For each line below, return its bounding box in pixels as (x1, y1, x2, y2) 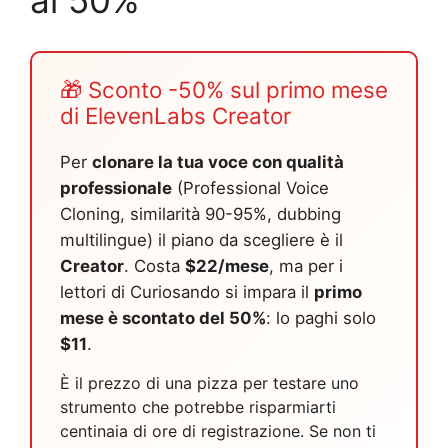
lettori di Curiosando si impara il (60, 281, 314, 302)
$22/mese (185, 255, 269, 276)
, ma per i (269, 255, 343, 276)
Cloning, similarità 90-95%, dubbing (60, 203, 341, 224)
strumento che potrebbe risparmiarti (60, 396, 336, 417)
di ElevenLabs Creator (60, 101, 291, 129)
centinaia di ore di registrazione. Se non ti (60, 420, 376, 441)
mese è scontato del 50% (60, 307, 266, 328)
